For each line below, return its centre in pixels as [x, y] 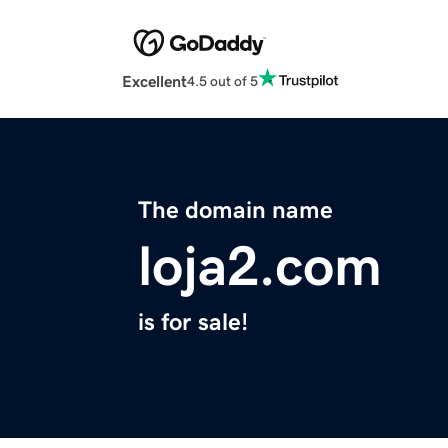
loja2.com [260, 266]
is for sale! [193, 322]
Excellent [154, 81]
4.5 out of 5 [222, 80]
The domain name [235, 210]
